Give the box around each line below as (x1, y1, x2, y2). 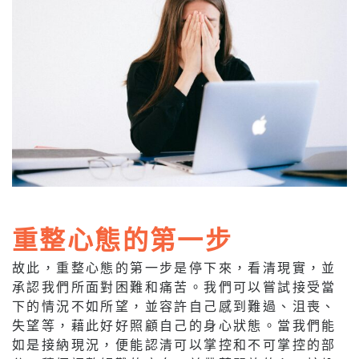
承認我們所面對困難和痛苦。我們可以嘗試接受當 (12, 279, 337, 295)
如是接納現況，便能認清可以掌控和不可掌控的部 (12, 337, 337, 353)
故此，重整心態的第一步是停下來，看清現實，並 (12, 260, 337, 276)
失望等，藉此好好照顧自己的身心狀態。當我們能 (12, 317, 337, 333)
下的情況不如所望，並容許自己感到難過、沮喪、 (12, 298, 337, 314)
